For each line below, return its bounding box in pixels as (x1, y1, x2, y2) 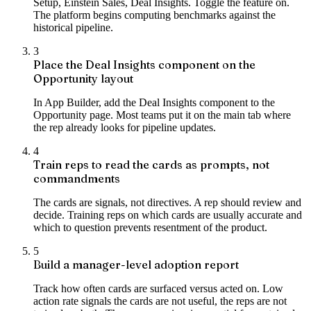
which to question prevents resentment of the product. (33, 221, 267, 234)
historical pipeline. (33, 22, 113, 34)
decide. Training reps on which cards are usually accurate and (33, 209, 302, 221)
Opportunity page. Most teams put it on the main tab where (33, 109, 291, 121)
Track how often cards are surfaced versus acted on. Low (33, 283, 283, 295)
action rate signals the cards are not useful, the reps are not (33, 295, 287, 308)
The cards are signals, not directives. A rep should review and (33, 196, 301, 209)
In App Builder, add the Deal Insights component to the (33, 96, 275, 109)
